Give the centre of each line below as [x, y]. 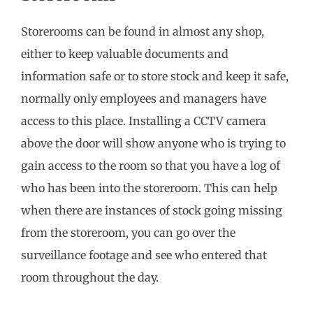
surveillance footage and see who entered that [144, 255]
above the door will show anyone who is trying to [153, 143]
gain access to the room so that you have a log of [151, 165]
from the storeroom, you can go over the [128, 232]
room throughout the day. [90, 277]
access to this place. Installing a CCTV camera [144, 121]
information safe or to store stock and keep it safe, [155, 76]
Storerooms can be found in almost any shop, [143, 31]
